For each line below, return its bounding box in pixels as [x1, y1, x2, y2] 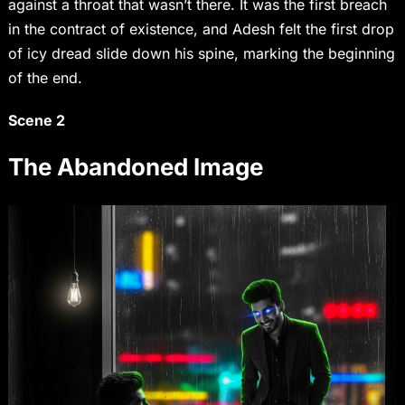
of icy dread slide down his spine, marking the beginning [7, 44, 395, 63]
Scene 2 [7, 111, 65, 130]
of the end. [7, 69, 82, 88]
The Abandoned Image [7, 153, 263, 182]
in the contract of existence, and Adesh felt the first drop [7, 20, 394, 39]
